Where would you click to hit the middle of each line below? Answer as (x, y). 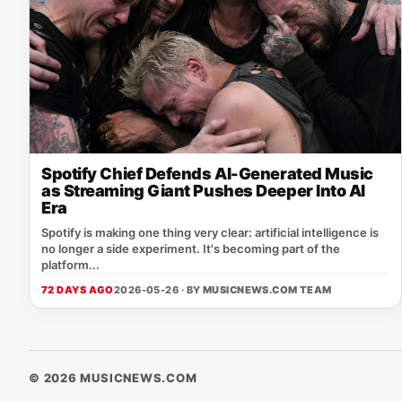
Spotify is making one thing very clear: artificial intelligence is (210, 232)
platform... (70, 264)
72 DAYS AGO (78, 289)
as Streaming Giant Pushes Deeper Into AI (203, 190)
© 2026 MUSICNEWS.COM (113, 377)
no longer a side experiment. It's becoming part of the (191, 248)
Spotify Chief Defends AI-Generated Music (207, 173)
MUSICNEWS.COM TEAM (267, 289)
